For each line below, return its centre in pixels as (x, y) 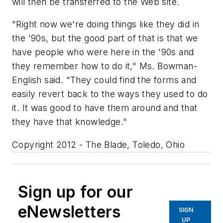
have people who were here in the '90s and (103, 52)
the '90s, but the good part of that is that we (105, 38)
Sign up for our (75, 192)
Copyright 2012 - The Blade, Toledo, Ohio (98, 144)
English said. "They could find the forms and (104, 80)
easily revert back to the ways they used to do (110, 94)
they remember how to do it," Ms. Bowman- (105, 66)
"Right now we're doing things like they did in (106, 24)
